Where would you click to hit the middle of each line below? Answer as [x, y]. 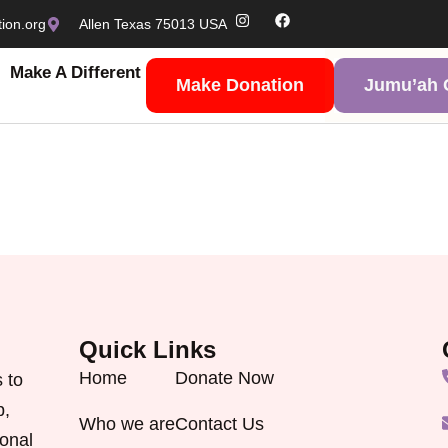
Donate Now [224, 378]
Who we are [126, 424]
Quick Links [147, 349]
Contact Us [219, 424]
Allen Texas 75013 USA [153, 24]
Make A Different [76, 72]
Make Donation [240, 85]
